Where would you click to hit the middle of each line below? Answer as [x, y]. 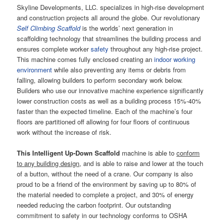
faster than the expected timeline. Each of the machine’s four [105, 111]
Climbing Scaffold [55, 28]
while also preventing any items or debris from [119, 69]
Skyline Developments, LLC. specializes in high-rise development [111, 7]
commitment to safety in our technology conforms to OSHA [102, 215]
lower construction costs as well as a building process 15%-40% [109, 101]
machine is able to [148, 153]
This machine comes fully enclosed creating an [86, 59]
